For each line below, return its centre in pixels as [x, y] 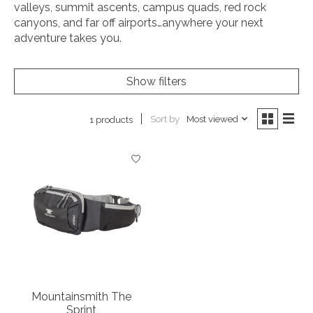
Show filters [156, 81]
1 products [111, 119]
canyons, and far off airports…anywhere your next [139, 22]
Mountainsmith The [82, 296]
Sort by [165, 119]
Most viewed [212, 119]
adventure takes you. [68, 38]
